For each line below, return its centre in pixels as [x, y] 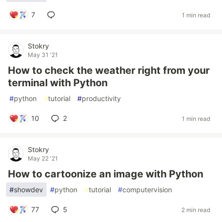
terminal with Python [58, 83]
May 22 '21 [43, 158]
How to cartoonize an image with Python [106, 174]
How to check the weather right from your [109, 70]
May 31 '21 [43, 55]
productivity [101, 98]
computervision [147, 190]
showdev [28, 190]
